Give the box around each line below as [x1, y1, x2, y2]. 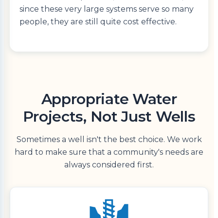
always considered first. [64, 160, 154, 170]
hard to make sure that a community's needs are [15, 147, 203, 157]
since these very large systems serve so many [19, 4, 194, 14]
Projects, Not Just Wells [22, 108, 196, 126]
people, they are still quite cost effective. [19, 17, 177, 27]
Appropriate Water [41, 90, 177, 109]
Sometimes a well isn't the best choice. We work [16, 135, 202, 145]
